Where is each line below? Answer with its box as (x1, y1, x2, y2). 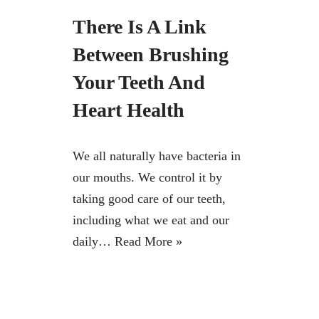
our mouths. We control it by (73, 169, 222, 184)
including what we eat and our (73, 212, 229, 227)
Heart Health (73, 98, 184, 121)
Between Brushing (73, 43, 229, 66)
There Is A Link (73, 15, 206, 38)
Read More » (115, 234, 182, 249)
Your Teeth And (73, 70, 205, 93)
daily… (73, 234, 115, 249)
